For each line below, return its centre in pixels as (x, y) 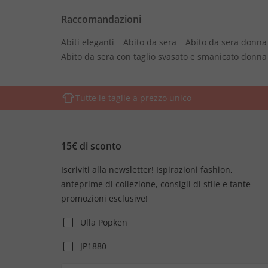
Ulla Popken (104, 222)
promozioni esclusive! (104, 198)
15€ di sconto (91, 146)
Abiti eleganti (88, 42)
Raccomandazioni (101, 19)
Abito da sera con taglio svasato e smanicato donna (164, 57)
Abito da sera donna (226, 42)
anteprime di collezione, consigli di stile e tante (156, 184)
